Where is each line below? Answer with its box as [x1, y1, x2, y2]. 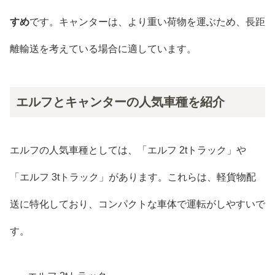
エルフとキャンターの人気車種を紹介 [16, 95, 225, 109]
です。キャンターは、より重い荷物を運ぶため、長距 [29, 16, 265, 27]
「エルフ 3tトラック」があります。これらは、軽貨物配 [10, 172, 256, 183]
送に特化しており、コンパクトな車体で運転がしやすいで [10, 199, 265, 210]
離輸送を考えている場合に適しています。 [10, 43, 196, 54]
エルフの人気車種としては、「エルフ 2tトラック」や [10, 145, 246, 156]
